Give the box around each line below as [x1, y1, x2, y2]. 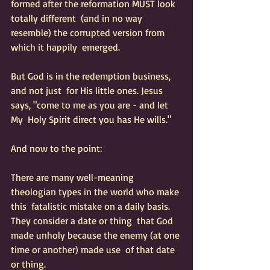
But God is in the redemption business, [11, 70, 173, 82]
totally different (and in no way [11, 12, 145, 24]
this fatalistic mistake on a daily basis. [11, 200, 175, 212]
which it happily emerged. [11, 41, 125, 53]
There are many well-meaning [11, 171, 136, 183]
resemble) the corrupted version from [11, 27, 167, 39]
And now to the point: [11, 142, 102, 154]
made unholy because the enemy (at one [11, 229, 182, 241]
